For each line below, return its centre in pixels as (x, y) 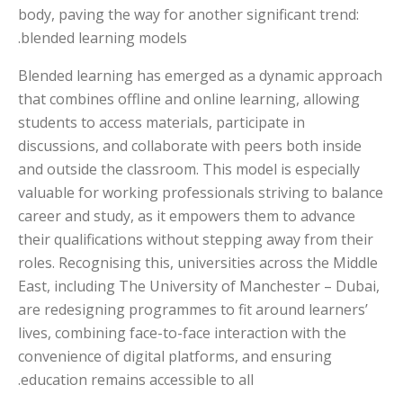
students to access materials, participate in (161, 122)
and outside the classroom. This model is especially (189, 169)
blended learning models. (104, 37)
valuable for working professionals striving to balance (201, 192)
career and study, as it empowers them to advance (187, 215)
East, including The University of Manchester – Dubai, (199, 286)
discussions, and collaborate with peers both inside (190, 145)
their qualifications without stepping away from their (196, 239)
